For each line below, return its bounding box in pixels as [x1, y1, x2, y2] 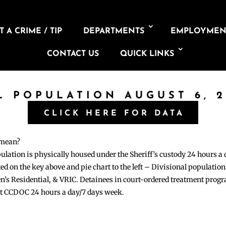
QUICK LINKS [120, 50, 174, 58]
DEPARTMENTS [83, 27, 145, 35]
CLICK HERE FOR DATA [43, 109, 185, 118]
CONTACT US [46, 50, 99, 58]
